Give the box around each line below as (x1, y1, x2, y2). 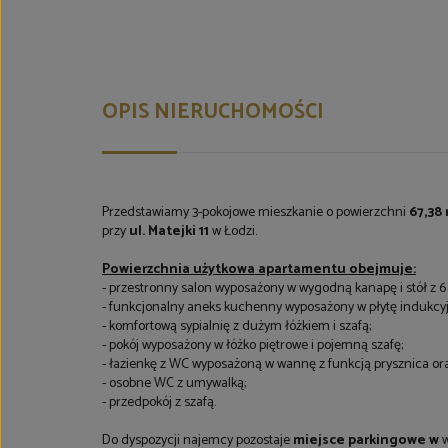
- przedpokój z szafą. (102, 391, 216, 414)
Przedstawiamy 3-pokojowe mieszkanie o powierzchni (102, 201, 409, 224)
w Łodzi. (209, 220, 263, 243)
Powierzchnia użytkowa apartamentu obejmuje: (102, 258, 416, 281)
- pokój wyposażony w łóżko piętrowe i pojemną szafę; (102, 334, 403, 357)
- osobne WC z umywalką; (102, 372, 246, 395)
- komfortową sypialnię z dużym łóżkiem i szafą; (102, 315, 380, 338)
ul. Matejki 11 (129, 220, 209, 243)
